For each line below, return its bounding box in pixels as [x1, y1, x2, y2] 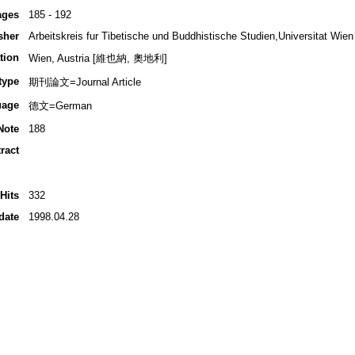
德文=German [28, 100, 92, 113]
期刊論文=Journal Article [28, 76, 141, 89]
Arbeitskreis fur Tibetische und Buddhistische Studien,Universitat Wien [28, 30, 353, 43]
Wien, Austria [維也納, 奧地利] [28, 52, 167, 65]
